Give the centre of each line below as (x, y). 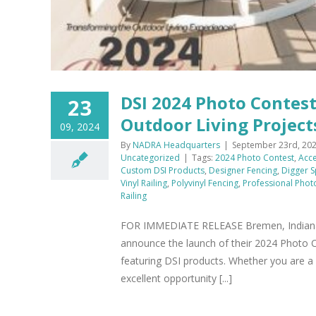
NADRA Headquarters (176, 145)
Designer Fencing (243, 171)
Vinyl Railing (144, 183)
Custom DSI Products (163, 171)
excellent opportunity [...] (176, 279)
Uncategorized (150, 158)
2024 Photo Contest (255, 158)
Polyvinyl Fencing (205, 183)
